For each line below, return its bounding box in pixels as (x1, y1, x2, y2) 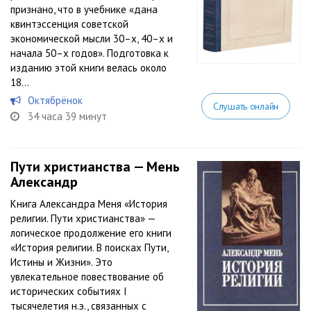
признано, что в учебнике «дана (10, 3, 158, 16)
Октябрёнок (28, 94, 83, 107)
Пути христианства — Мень (10, 158, 180, 176)
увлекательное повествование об (10, 270, 164, 283)
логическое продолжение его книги (10, 226, 171, 239)
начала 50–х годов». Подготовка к (10, 47, 169, 60)
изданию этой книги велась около (10, 61, 167, 74)
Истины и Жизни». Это (10, 255, 112, 269)
